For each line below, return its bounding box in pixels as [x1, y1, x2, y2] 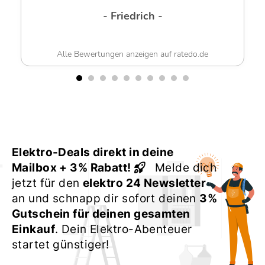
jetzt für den [12, 176, 83, 190]
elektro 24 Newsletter [83, 176, 206, 190]
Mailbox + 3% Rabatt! [12, 161, 131, 175]
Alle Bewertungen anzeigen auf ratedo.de [57, 49, 208, 60]
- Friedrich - [102, 9, 163, 24]
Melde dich [154, 161, 217, 175]
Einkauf [12, 222, 56, 237]
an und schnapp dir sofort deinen [12, 192, 200, 206]
